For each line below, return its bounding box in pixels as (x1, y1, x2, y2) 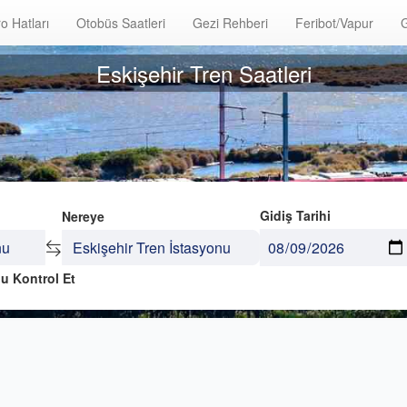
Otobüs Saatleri (76, 14, 165, 32)
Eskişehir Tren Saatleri (95, 56, 312, 89)
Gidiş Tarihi (259, 206, 331, 224)
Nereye (61, 207, 104, 225)
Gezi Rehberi (193, 14, 268, 32)
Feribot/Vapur (295, 14, 373, 32)
